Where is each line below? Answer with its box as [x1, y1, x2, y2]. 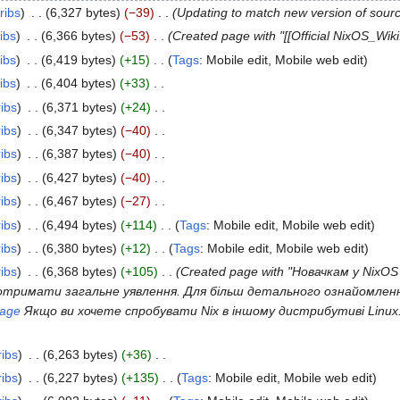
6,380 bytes [46, 240, 112, 255]
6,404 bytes [45, 76, 112, 91]
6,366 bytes [45, 29, 112, 44]
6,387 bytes [46, 146, 112, 162]
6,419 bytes [45, 52, 112, 67]
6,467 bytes [46, 194, 112, 209]
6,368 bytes [46, 264, 112, 279]
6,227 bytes [46, 371, 113, 386]
